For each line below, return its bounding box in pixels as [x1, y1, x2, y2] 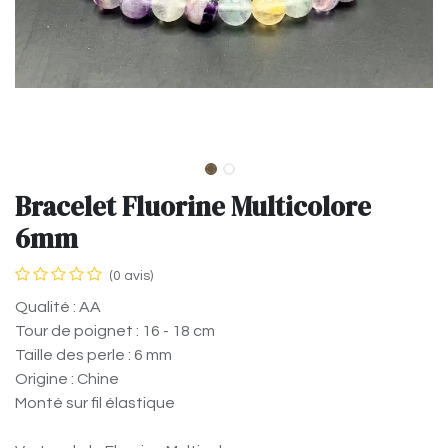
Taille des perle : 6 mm [15, 347, 172, 364]
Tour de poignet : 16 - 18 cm [15, 323, 215, 340]
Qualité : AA [15, 299, 101, 316]
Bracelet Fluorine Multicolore [15, 188, 371, 226]
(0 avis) [109, 269, 153, 284]
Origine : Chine [15, 371, 119, 388]
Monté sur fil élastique [15, 395, 175, 412]
